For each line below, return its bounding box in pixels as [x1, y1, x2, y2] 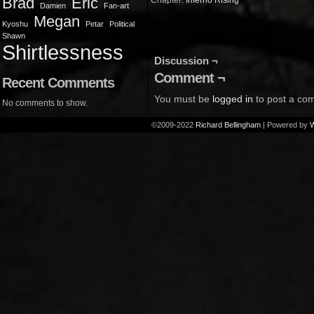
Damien [40, 1, 66, 10]
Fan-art [104, 1, 129, 10]
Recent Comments [2, 75, 114, 90]
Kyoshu [2, 20, 28, 28]
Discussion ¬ [154, 55, 218, 67]
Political [109, 20, 135, 28]
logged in [212, 93, 253, 104]
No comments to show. [2, 98, 88, 108]
